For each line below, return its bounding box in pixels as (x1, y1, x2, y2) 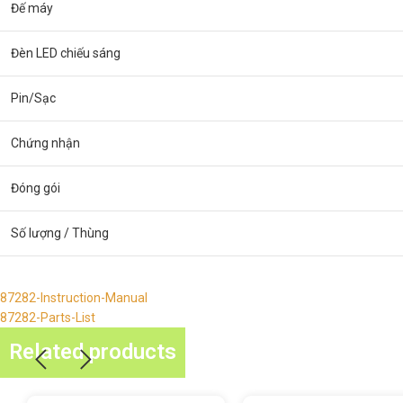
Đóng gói (11, 181, 60, 195)
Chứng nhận (11, 136, 80, 150)
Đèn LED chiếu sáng (11, 46, 121, 60)
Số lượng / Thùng (11, 226, 109, 240)
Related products (9, 339, 176, 364)
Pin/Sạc (11, 91, 56, 105)
